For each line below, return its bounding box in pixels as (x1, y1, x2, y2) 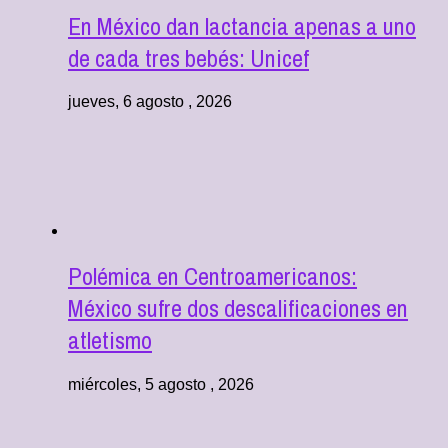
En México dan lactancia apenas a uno (68, 9, 416, 42)
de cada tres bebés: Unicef (68, 41, 309, 74)
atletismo (68, 324, 152, 357)
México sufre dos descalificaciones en (68, 292, 408, 325)
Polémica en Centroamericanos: (68, 260, 357, 293)
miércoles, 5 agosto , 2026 (68, 376, 254, 394)
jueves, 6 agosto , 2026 (68, 93, 232, 111)
